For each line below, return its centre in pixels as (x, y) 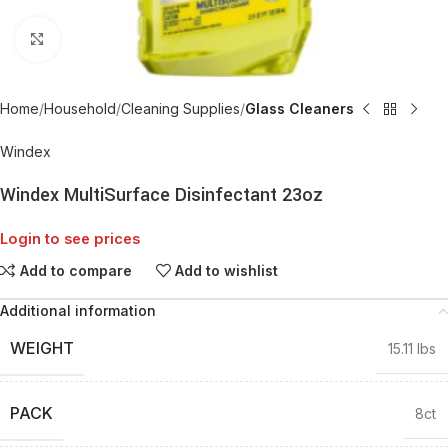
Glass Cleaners (299, 108)
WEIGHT (42, 348)
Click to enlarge (108, 39)
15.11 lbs (412, 348)
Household (80, 108)
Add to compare (75, 270)
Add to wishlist (227, 270)
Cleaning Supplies (180, 108)
